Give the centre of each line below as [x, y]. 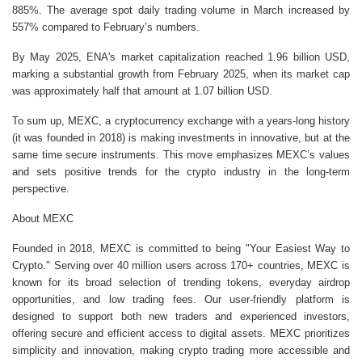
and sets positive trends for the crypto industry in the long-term [181, 172]
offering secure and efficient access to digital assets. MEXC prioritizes [181, 334]
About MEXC [43, 219]
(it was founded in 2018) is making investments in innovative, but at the [181, 138]
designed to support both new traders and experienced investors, [181, 317]
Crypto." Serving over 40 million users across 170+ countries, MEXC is [181, 266]
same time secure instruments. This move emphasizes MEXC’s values [181, 155]
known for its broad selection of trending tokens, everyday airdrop [181, 283]
